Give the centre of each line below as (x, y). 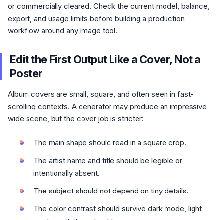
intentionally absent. (67, 173)
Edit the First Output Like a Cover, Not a (105, 59)
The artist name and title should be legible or (108, 160)
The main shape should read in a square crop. (110, 143)
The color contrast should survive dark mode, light (118, 208)
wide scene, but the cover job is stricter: (76, 119)
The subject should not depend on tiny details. (111, 191)
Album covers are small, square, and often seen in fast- (101, 94)
